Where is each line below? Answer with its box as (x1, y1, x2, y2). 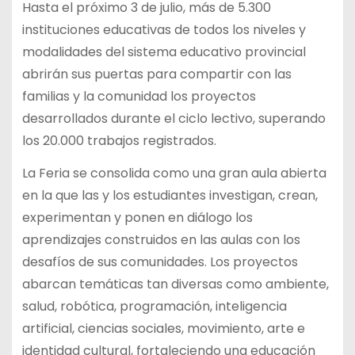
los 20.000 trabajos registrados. (21, 132, 219, 151)
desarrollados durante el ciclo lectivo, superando (21, 109, 326, 128)
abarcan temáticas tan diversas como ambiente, (21, 275, 329, 294)
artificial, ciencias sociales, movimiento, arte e (21, 319, 305, 338)
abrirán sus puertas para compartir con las (21, 65, 292, 84)
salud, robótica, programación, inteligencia (21, 297, 287, 316)
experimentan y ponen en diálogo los (21, 208, 253, 227)
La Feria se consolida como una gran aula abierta (21, 164, 326, 183)
